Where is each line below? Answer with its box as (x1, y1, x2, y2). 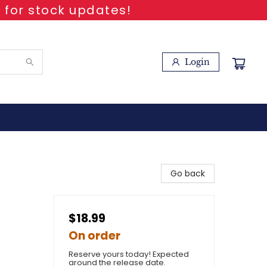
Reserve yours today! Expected (69, 249, 189, 260)
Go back (170, 167, 205, 179)
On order (69, 228, 120, 244)
